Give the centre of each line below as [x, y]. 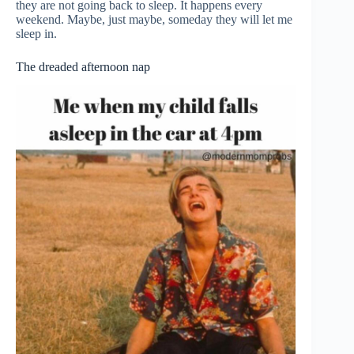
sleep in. [36, 33]
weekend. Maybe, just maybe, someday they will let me [154, 19]
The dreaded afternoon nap [83, 66]
